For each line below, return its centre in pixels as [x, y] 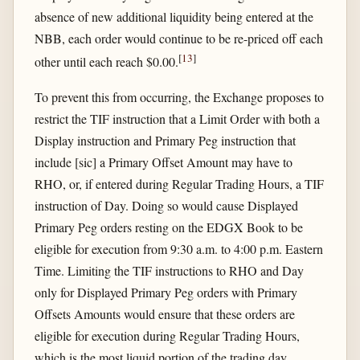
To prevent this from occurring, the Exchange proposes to [179, 96]
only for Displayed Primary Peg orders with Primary [166, 292]
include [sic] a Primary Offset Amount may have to [163, 162]
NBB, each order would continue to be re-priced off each [178, 39]
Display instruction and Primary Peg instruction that [165, 140]
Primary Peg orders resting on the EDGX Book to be [168, 227]
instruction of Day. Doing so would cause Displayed [166, 205]
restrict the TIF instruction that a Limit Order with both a [177, 118]
